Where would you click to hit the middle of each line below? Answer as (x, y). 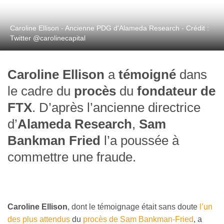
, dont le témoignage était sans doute (133, 207)
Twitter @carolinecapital (48, 38)
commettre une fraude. (72, 157)
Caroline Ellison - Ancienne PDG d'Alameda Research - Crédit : (109, 28)
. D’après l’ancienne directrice (116, 108)
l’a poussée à (140, 141)
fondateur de (176, 91)
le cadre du (41, 91)
